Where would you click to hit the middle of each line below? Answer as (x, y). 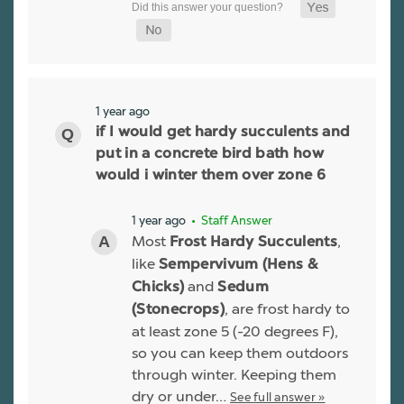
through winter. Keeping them (234, 374)
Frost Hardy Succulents (254, 242)
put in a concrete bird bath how (210, 154)
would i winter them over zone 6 (211, 175)
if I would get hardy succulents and (223, 132)
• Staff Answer (230, 220)
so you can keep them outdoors (240, 353)
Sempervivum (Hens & (239, 265)
